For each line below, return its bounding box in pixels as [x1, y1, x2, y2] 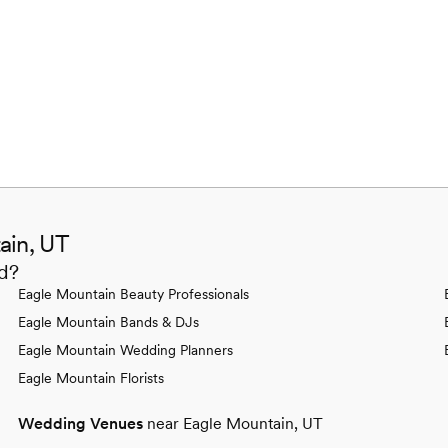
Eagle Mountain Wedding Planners [18, 341, 233, 358]
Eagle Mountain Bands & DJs [18, 313, 199, 330]
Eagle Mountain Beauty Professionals [18, 285, 249, 302]
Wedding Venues [18, 413, 143, 433]
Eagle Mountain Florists [18, 369, 164, 386]
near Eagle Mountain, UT [147, 413, 323, 433]
